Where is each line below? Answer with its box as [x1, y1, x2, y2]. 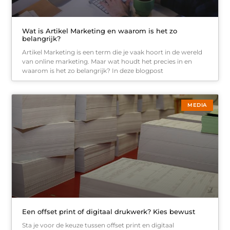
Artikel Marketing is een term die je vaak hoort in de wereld [22, 48, 203, 56]
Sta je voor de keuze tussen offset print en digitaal [22, 221, 175, 229]
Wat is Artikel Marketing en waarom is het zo [22, 27, 178, 35]
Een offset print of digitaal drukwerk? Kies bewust [22, 207, 196, 216]
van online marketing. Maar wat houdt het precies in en [22, 57, 193, 66]
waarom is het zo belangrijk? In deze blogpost [22, 67, 164, 75]
